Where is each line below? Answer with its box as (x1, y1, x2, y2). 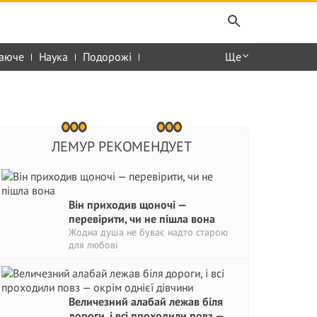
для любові (69, 238, 118, 251)
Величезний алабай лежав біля (69, 294, 223, 309)
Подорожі (83, 50, 132, 64)
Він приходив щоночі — (69, 197, 186, 212)
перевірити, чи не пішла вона (69, 212, 215, 226)
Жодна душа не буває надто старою (69, 226, 228, 238)
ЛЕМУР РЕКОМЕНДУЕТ (51, 137, 192, 156)
